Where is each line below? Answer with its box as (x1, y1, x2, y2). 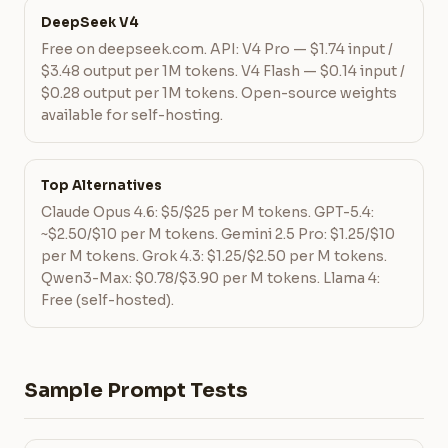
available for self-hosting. (41, 106, 223, 124)
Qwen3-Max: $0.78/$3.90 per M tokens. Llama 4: (41, 269, 380, 287)
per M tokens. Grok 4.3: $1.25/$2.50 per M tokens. (41, 247, 387, 265)
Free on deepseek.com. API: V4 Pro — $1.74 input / (41, 40, 393, 58)
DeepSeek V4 (41, 14, 139, 31)
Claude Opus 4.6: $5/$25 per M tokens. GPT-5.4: (41, 203, 374, 221)
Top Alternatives (41, 177, 162, 194)
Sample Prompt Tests (24, 378, 248, 403)
